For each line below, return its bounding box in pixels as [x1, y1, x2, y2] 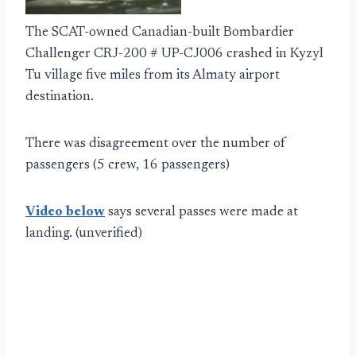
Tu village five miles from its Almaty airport [25, 69, 280, 83]
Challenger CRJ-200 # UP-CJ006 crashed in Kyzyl [25, 48, 323, 62]
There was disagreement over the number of [25, 137, 286, 152]
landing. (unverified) [25, 227, 142, 242]
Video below [25, 206, 105, 220]
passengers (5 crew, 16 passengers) [25, 159, 230, 173]
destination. [25, 91, 94, 105]
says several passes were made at [105, 206, 298, 220]
